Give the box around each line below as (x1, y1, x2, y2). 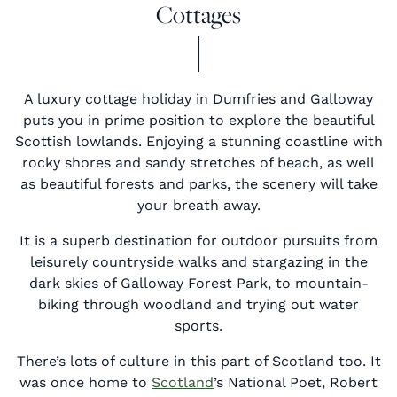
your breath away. (136, 197, 261, 214)
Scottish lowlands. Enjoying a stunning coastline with (14, 133, 383, 151)
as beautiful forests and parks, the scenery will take (19, 175, 378, 193)
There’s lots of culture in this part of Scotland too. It (16, 353, 381, 370)
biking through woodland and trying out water (38, 296, 359, 314)
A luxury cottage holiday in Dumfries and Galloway (24, 90, 373, 108)
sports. (175, 317, 222, 335)
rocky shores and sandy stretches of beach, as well (22, 154, 375, 172)
